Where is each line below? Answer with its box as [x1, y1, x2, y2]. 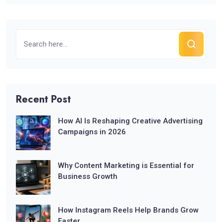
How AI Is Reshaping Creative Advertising [58, 116, 203, 125]
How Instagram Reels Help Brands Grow [58, 205, 199, 215]
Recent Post [16, 92, 71, 107]
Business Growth [58, 171, 117, 181]
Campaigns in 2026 [58, 127, 126, 136]
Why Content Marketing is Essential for [58, 161, 194, 170]
